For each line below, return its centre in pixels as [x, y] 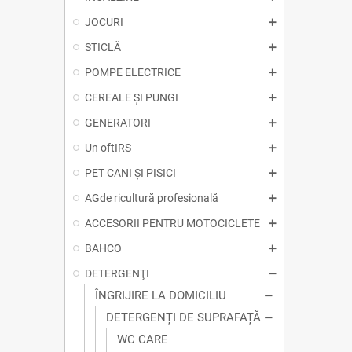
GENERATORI [118, 123]
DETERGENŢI [117, 274]
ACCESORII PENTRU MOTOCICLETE [172, 224]
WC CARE [143, 340]
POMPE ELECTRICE [133, 73]
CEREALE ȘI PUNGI [132, 98]
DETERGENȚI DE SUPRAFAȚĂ [183, 318]
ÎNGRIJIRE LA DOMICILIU [161, 296]
